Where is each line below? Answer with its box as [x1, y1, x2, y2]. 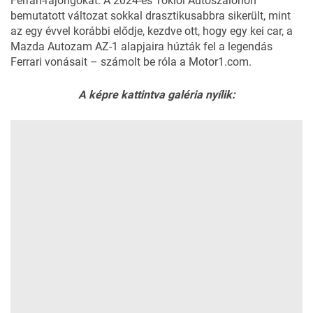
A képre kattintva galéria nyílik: [78, 87, 235, 101]
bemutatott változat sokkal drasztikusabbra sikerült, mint [10, 8, 291, 22]
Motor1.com [189, 54, 249, 68]
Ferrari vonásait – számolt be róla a [10, 54, 189, 68]
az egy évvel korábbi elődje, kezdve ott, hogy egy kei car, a [10, 24, 293, 38]
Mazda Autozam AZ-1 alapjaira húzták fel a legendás [10, 39, 272, 53]
